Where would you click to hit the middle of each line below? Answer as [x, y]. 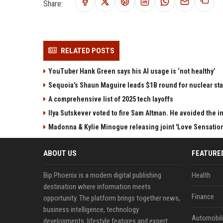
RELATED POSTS [88, 51]
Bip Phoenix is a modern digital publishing [102, 175]
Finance [203, 197]
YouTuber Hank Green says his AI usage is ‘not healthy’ [132, 71]
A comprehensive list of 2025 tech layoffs [111, 99]
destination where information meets [97, 187]
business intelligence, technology [91, 210]
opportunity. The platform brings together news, [112, 198]
